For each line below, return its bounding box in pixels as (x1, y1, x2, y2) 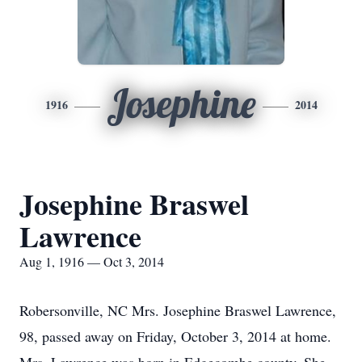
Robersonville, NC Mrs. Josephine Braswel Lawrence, (19, 301, 336, 320)
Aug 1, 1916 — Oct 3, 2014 (19, 253, 164, 270)
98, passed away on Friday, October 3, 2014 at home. (19, 326, 331, 346)
